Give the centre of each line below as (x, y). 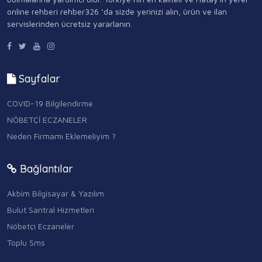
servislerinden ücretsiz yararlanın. (70, 24)
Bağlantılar (45, 169)
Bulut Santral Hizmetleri (51, 210)
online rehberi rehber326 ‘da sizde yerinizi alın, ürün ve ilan (117, 11)
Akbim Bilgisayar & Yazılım (56, 194)
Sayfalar (38, 79)
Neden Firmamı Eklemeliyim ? (61, 136)
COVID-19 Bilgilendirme (50, 104)
